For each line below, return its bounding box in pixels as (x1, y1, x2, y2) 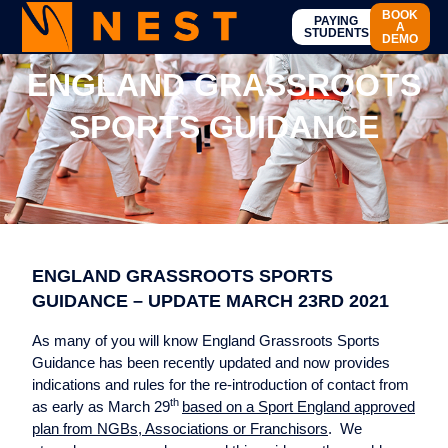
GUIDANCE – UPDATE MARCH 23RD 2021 (32, 291, 389, 311)
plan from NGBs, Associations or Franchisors (32, 420, 328, 437)
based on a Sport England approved (182, 398, 415, 415)
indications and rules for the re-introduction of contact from (32, 376, 409, 393)
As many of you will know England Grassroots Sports (32, 332, 380, 349)
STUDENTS (303, 26, 369, 40)
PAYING (314, 14, 359, 28)
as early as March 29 (32, 398, 170, 415)
